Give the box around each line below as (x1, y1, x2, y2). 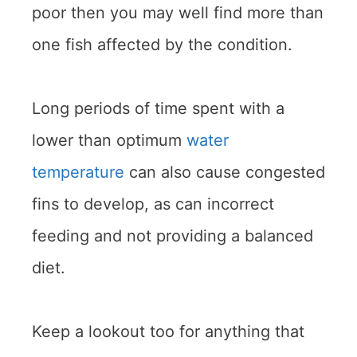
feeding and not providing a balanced (32, 226, 313, 246)
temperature (32, 163, 124, 182)
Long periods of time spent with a (32, 99, 284, 119)
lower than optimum (32, 131, 186, 151)
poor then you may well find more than (32, 3, 324, 23)
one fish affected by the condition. (32, 35, 292, 55)
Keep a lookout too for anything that (32, 322, 304, 342)
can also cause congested (124, 163, 325, 182)
